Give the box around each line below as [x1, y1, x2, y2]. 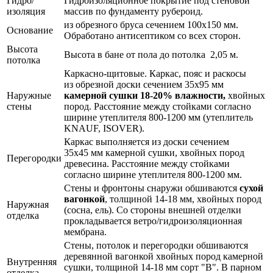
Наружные [7, 90, 51, 101]
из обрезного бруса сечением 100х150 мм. [64, 19, 238, 30]
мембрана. [64, 227, 107, 238]
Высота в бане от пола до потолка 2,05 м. [64, 49, 238, 60]
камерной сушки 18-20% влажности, [64, 90, 228, 101]
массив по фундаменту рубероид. [64, 6, 203, 17]
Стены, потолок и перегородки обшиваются [64, 240, 248, 251]
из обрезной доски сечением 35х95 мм [64, 79, 224, 90]
